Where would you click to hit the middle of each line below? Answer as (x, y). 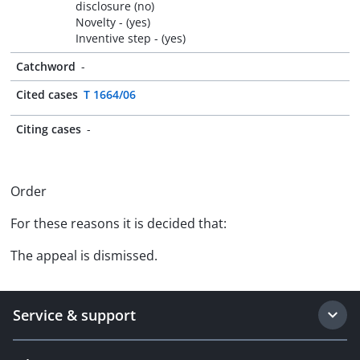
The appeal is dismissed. (84, 256)
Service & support (74, 315)
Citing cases (49, 129)
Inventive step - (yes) (131, 38)
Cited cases (47, 94)
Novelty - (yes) (113, 22)
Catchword (46, 66)
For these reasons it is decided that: (119, 223)
